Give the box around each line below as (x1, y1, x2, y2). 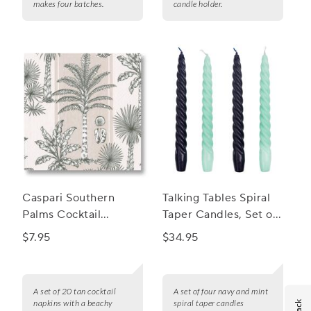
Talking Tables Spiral (162, 191, 271, 205)
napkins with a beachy (33, 298, 112, 309)
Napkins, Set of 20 (22, 224, 121, 239)
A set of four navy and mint (173, 286, 269, 297)
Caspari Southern (22, 191, 115, 205)
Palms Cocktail (22, 208, 101, 222)
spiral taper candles (173, 298, 244, 309)
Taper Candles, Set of (162, 208, 277, 222)
